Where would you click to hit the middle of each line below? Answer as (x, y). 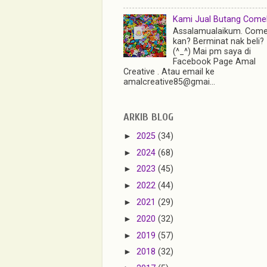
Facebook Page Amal (214, 62)
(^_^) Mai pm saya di (212, 52)
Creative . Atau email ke (169, 72)
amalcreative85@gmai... (169, 82)
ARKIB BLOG (148, 117)
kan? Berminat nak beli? (218, 42)
